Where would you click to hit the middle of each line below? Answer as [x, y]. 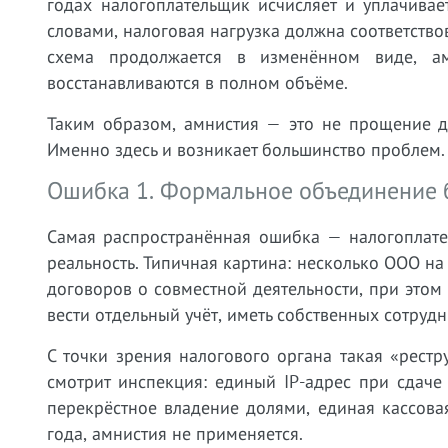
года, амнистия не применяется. [175, 433]
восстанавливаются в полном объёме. [197, 82]
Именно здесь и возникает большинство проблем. [246, 149]
